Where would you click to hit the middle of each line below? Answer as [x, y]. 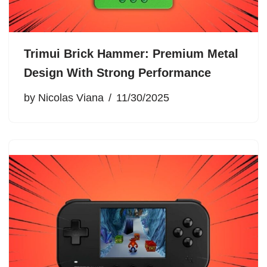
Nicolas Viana [71, 98]
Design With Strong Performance [117, 73]
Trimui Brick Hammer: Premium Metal [131, 54]
